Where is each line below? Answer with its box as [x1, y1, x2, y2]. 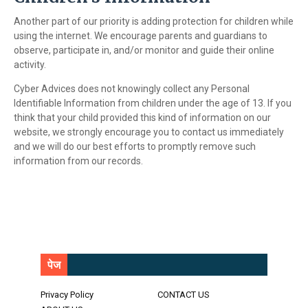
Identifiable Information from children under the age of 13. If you [14, 98, 291, 109]
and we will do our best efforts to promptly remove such [14, 141, 256, 153]
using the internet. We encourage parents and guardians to [14, 30, 267, 42]
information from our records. [14, 155, 143, 167]
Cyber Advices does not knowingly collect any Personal [14, 83, 250, 95]
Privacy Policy [41, 289, 93, 300]
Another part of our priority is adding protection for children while [14, 16, 294, 27]
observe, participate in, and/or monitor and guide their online [14, 45, 274, 56]
